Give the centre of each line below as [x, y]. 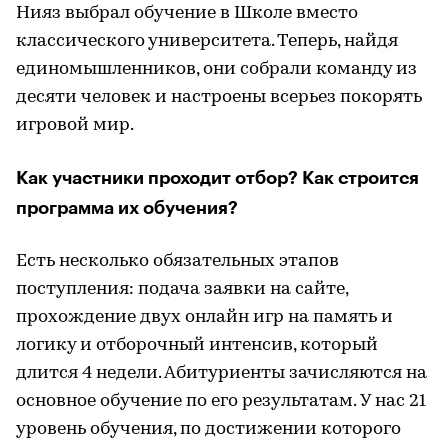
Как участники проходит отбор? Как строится [217, 177]
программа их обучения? [127, 207]
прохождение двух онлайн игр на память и [204, 317]
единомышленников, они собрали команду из [216, 69]
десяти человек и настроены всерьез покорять [219, 97]
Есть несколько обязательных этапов [177, 261]
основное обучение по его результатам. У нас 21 [221, 401]
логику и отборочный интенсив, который [197, 345]
